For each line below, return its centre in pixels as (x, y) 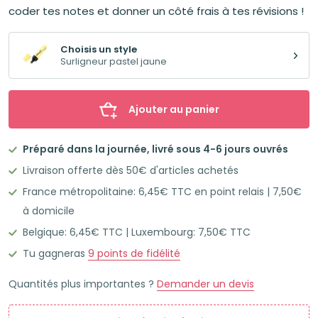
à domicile (49, 210)
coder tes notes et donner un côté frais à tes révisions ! (156, 11)
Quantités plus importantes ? (83, 284)
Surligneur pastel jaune (114, 62)
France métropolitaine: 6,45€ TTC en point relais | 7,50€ (162, 191)
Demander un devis (205, 284)
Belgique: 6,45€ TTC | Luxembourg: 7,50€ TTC (137, 232)
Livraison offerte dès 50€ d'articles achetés (131, 170)
